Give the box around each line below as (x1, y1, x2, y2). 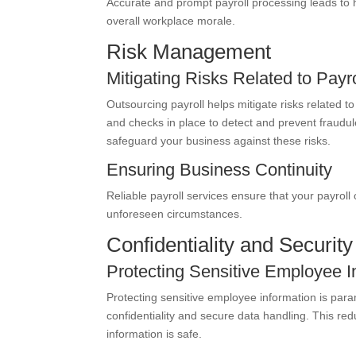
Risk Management (106, 40, 272, 64)
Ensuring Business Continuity (106, 160, 333, 180)
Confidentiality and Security (106, 233, 354, 257)
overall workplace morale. (106, 14, 236, 27)
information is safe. (106, 327, 203, 340)
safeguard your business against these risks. (106, 134, 331, 147)
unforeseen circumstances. (106, 207, 243, 220)
